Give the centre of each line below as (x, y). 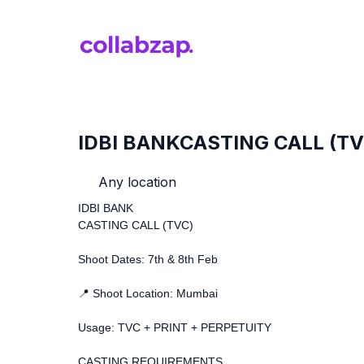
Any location (135, 182)
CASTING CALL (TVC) (136, 225)
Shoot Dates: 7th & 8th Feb (148, 259)
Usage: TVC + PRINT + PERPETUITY (175, 327)
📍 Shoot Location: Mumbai (148, 293)
